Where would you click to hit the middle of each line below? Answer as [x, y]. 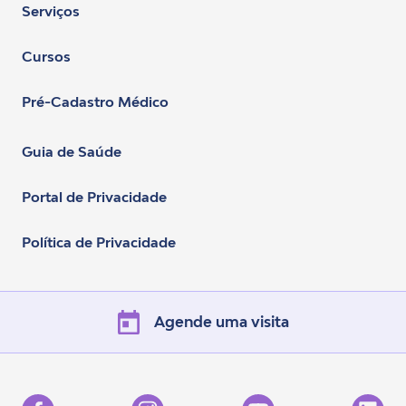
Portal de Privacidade [94, 196]
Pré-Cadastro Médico [95, 101]
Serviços [51, 10]
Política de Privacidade [99, 242]
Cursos [46, 56]
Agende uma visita [221, 322]
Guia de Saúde [72, 151]
